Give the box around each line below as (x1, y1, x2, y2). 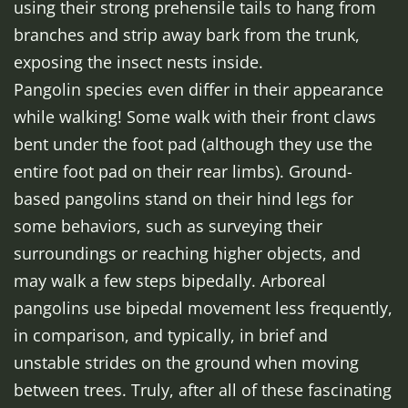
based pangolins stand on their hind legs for (14, 188, 353, 210)
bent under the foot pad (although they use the (14, 133, 372, 156)
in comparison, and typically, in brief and (14, 324, 328, 347)
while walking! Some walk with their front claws (14, 106, 376, 128)
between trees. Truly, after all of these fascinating (14, 379, 392, 402)
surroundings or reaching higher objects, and (14, 242, 361, 265)
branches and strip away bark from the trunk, (14, 24, 360, 46)
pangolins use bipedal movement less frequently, (14, 297, 393, 320)
